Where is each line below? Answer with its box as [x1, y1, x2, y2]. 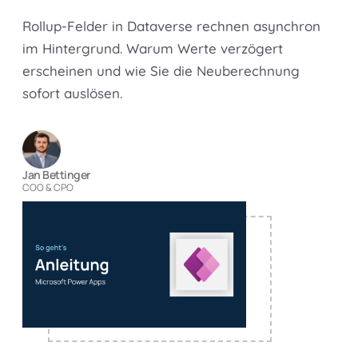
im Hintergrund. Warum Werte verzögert [22, 40, 283, 58]
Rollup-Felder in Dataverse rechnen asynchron [22, 18, 320, 35]
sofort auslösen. [22, 85, 122, 102]
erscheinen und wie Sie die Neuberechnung [22, 62, 300, 80]
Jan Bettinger [22, 167, 90, 183]
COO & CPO [22, 181, 74, 195]
